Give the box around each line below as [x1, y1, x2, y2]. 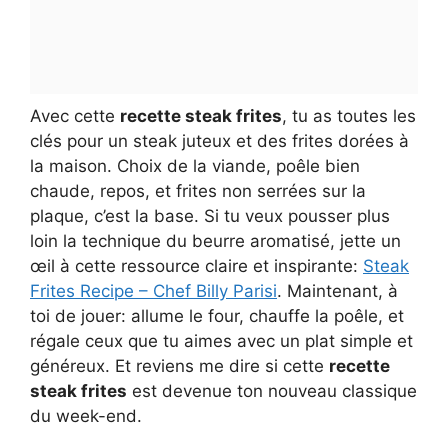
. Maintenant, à [277, 280, 398, 301]
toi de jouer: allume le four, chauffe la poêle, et [30, 305, 404, 326]
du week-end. [30, 405, 142, 426]
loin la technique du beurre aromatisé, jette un [30, 230, 401, 251]
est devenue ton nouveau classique [127, 380, 417, 401]
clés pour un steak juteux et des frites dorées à [30, 130, 409, 151]
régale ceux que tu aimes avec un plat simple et [30, 330, 413, 351]
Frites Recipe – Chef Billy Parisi [30, 280, 277, 301]
